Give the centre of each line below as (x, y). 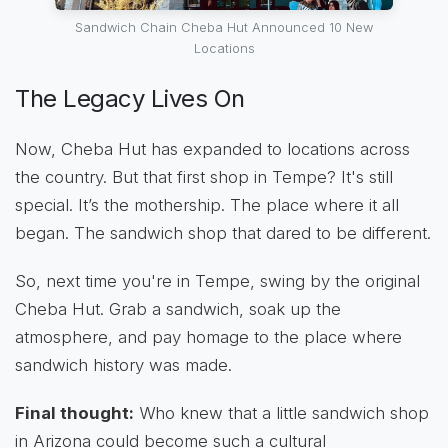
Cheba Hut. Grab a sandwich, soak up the (178, 309)
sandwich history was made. (123, 365)
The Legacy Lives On (130, 98)
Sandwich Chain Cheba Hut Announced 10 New (224, 27)
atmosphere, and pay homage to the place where (208, 337)
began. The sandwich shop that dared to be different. (223, 233)
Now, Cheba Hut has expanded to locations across (212, 149)
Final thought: (74, 413)
